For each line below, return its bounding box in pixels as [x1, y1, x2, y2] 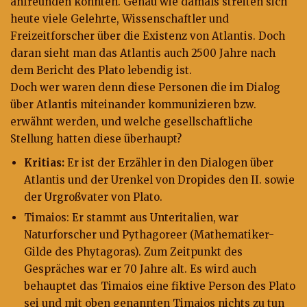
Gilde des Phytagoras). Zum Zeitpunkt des [24, 245, 243, 258]
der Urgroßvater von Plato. [24, 191, 162, 204]
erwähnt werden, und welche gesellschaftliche [10, 115, 253, 128]
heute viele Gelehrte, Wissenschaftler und [10, 12, 229, 25]
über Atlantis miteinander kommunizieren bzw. [10, 98, 256, 111]
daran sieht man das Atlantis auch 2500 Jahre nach [10, 47, 275, 60]
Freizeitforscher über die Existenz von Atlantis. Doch [10, 29, 285, 42]
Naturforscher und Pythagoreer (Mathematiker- [24, 228, 274, 241]
